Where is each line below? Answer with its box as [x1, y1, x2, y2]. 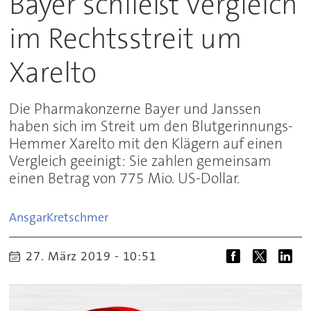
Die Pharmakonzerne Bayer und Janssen [9, 99, 262, 119]
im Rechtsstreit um [9, 20, 243, 58]
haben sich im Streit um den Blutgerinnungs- [9, 117, 294, 137]
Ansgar [9, 209, 47, 226]
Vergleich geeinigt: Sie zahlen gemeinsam [9, 151, 272, 171]
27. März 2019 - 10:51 [33, 247, 158, 264]
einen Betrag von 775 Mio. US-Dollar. [9, 169, 240, 189]
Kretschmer [47, 209, 109, 226]
